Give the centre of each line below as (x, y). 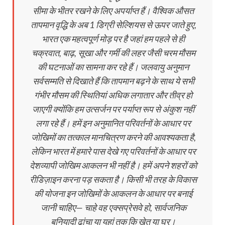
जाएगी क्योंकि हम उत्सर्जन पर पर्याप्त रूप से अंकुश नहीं (113, 109)
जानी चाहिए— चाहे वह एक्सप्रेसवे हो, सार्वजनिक (113, 207)
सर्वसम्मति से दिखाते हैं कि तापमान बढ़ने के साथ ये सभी (113, 81)
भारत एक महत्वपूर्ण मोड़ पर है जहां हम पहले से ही (113, 38)
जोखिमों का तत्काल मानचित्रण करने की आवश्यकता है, (113, 137)
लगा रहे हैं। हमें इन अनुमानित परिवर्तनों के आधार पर (113, 123)
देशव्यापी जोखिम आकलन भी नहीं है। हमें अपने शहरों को (113, 165)
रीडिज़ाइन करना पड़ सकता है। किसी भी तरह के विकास (113, 179)
